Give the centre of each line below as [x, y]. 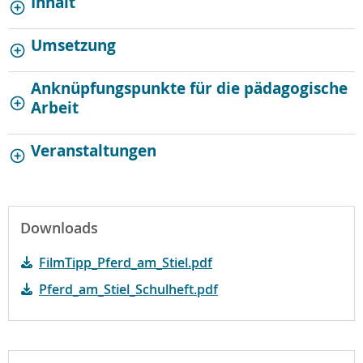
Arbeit [55, 107]
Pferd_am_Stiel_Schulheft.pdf [128, 289]
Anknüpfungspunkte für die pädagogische [189, 88]
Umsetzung [73, 45]
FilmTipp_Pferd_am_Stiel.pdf [126, 262]
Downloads [59, 228]
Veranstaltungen [94, 150]
